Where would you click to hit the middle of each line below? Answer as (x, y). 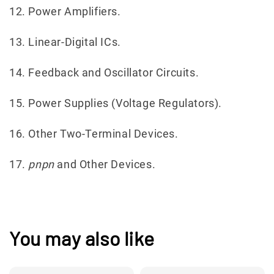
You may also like (82, 238)
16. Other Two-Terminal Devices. (94, 133)
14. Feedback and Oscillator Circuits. (104, 72)
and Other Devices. (105, 164)
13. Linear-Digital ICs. (65, 42)
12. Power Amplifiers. (65, 11)
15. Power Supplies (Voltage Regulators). (116, 103)
